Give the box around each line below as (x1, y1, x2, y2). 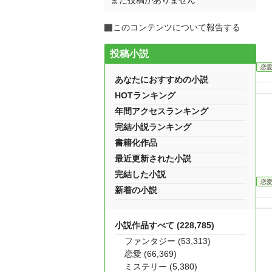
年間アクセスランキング (115, 106, 208, 116)
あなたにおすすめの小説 (115, 75, 208, 84)
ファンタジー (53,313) (124, 236, 211, 246)
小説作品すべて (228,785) (115, 220, 214, 230)
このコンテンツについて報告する (113, 22, 240, 32)
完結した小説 (115, 169, 166, 179)
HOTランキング (115, 90, 175, 100)
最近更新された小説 (115, 154, 191, 163)
